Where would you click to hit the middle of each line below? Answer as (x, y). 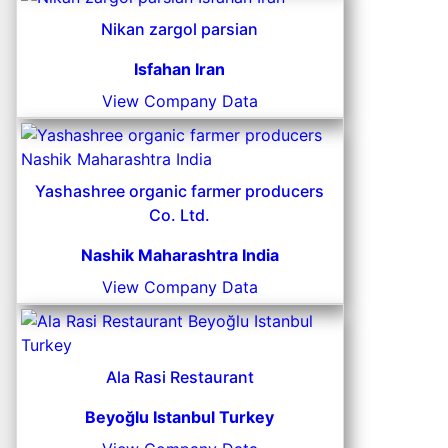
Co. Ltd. (180, 215)
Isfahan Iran (180, 69)
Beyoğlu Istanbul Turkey (180, 417)
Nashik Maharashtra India (179, 255)
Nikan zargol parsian (180, 29)
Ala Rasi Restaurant (179, 377)
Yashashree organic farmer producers (180, 191)
